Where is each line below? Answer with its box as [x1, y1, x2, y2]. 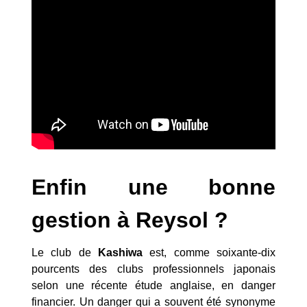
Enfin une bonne [32, 174, 275, 199]
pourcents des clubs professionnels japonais [32, 262, 275, 275]
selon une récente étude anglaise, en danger [32, 279, 275, 291]
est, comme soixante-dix [143, 246, 275, 258]
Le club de [32, 246, 98, 258]
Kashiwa [98, 246, 143, 258]
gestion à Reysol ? [32, 207, 228, 232]
